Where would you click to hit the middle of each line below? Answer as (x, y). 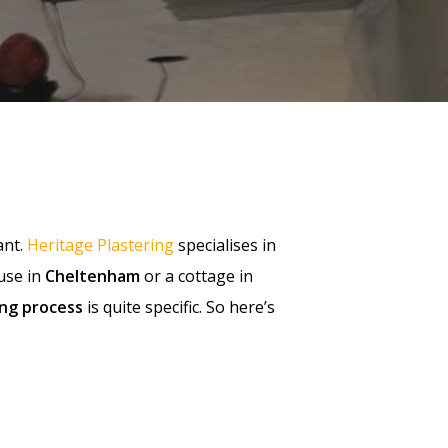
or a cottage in (196, 276)
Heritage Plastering (100, 245)
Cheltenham (92, 276)
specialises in (225, 245)
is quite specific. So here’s (179, 307)
